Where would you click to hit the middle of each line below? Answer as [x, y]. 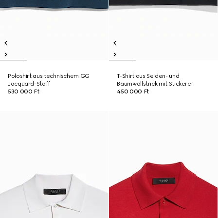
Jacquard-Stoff [29, 84]
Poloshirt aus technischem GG [49, 76]
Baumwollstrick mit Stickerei [155, 84]
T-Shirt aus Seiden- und [148, 76]
